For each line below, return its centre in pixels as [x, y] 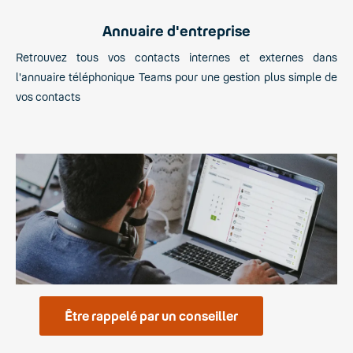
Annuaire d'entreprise [176, 30]
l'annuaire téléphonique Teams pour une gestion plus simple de [176, 76]
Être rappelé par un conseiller [152, 315]
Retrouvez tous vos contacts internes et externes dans [176, 57]
